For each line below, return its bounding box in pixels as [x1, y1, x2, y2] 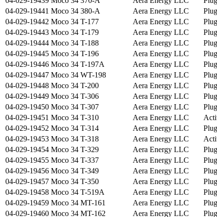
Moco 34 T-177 [51, 17, 99, 26]
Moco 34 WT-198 [51, 71, 106, 79]
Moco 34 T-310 [51, 113, 99, 122]
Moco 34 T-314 [51, 124, 99, 133]
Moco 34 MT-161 [51, 199, 106, 207]
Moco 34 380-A [51, 7, 100, 15]
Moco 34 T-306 [51, 92, 99, 101]
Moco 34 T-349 [51, 167, 99, 175]
